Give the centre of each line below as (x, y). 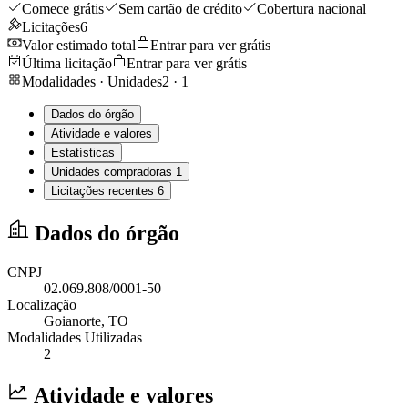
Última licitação (67, 63)
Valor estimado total (79, 45)
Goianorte (72, 321)
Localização (42, 304)
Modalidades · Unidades (92, 81)
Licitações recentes (104, 190)
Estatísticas (83, 152)
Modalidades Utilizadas (75, 337)
